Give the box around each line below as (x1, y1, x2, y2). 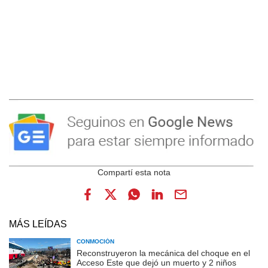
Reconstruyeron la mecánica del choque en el (77, 248, 250, 258)
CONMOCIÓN (77, 238, 114, 245)
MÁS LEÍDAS (9, 219, 67, 230)
